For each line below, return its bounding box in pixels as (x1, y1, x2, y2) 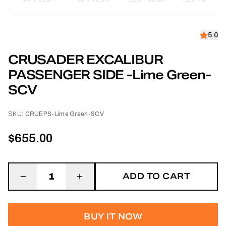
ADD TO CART (122, 171, 191, 182)
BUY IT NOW (84, 211, 142, 222)
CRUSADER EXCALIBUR (8, 52, 163, 68)
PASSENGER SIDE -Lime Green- (8, 67, 211, 83)
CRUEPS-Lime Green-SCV (25, 110, 104, 118)
